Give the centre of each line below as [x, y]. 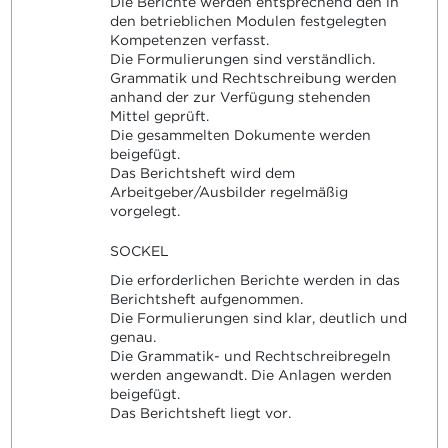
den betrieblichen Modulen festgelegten [248, 20]
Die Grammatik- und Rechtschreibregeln [250, 356]
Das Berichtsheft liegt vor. [200, 413]
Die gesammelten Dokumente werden [240, 134]
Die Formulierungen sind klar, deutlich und [258, 318]
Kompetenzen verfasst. [189, 39]
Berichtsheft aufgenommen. [206, 299]
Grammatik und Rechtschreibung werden [253, 77]
